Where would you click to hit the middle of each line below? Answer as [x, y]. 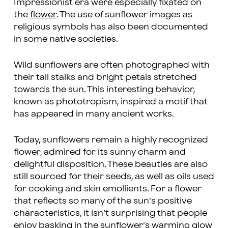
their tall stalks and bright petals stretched [105, 77]
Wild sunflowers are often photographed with [111, 65]
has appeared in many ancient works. [94, 114]
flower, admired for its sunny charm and [99, 152]
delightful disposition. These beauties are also [110, 164]
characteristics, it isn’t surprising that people [110, 213]
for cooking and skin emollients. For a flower [107, 188]
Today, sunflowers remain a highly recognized [111, 139]
